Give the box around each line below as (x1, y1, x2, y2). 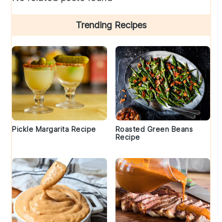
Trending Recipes (75, 20, 147, 31)
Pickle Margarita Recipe (12, 125, 96, 134)
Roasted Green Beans (115, 125, 193, 134)
